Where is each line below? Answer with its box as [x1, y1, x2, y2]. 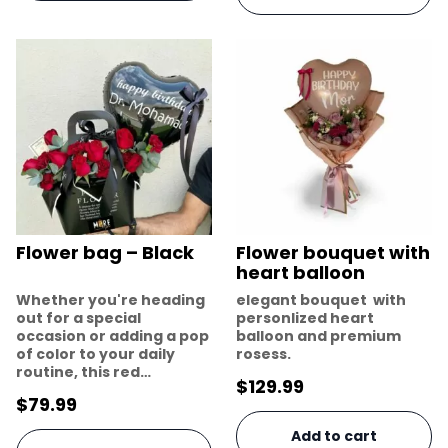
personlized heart [236, 307, 374, 328]
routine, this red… [16, 361, 151, 382]
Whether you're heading [16, 289, 205, 310]
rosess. [236, 343, 291, 364]
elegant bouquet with [236, 289, 406, 310]
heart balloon [236, 259, 365, 285]
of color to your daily [16, 343, 175, 364]
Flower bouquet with [236, 239, 430, 265]
